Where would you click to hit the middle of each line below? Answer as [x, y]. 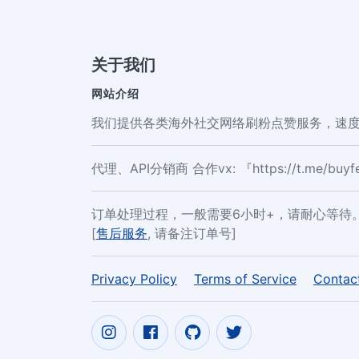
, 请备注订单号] [192, 234]
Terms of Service [245, 279]
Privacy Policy [134, 279]
